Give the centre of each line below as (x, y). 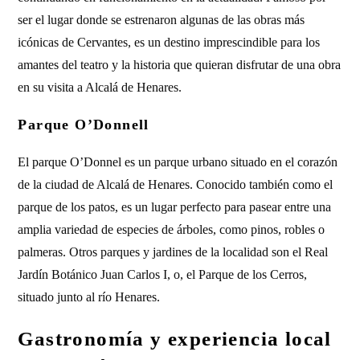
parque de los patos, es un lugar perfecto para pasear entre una (175, 207)
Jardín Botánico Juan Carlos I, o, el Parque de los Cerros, (163, 274)
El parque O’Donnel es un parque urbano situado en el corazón (178, 162)
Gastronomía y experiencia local (175, 339)
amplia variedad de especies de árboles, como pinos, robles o (172, 229)
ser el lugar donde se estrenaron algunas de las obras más (162, 20)
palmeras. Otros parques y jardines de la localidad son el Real (173, 252)
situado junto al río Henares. (89, 297)
